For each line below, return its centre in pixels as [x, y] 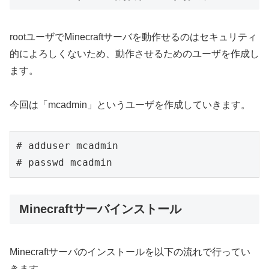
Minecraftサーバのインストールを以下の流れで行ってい [130, 252]
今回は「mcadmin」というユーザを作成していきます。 [130, 104]
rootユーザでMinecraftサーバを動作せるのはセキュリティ [133, 37]
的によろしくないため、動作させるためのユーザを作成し [134, 53]
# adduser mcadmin [67, 145]
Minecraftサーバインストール [100, 209]
